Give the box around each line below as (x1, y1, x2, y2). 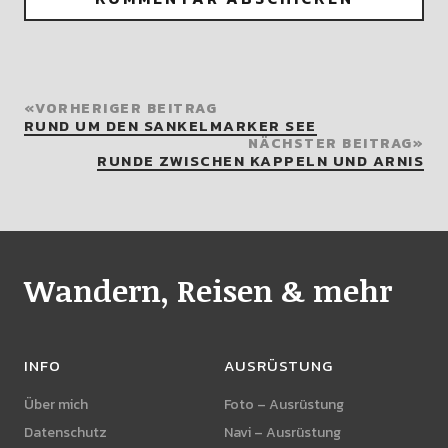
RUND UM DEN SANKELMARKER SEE (23, 114, 317, 138)
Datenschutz (23, 422, 107, 444)
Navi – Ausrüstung (224, 422, 341, 444)
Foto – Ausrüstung (224, 394, 344, 416)
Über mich (23, 394, 88, 416)
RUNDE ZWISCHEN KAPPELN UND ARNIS (97, 149, 425, 173)
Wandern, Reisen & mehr (23, 270, 392, 312)
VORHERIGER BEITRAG (35, 98, 218, 120)
